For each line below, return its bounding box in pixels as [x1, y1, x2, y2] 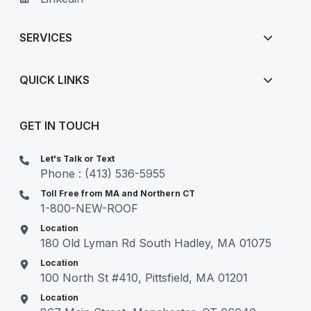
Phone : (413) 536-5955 [40, 166, 166, 180]
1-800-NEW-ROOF [40, 201, 139, 215]
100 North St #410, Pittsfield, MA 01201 [40, 270, 249, 285]
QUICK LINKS [19, 72, 90, 87]
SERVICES [19, 30, 73, 44]
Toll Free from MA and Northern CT [40, 187, 196, 199]
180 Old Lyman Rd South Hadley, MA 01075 [40, 235, 272, 250]
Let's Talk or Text [40, 153, 115, 164]
